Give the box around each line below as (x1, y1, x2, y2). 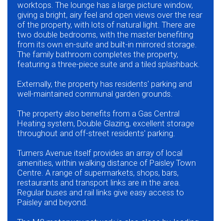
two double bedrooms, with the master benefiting (17, 30, 193, 40)
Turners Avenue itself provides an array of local (17, 148, 183, 158)
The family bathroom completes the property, (17, 49, 178, 60)
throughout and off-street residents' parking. (17, 128, 175, 139)
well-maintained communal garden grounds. (17, 89, 173, 99)
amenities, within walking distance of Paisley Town (17, 158, 196, 168)
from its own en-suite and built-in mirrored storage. (17, 39, 197, 50)
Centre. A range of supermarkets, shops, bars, (17, 168, 179, 178)
